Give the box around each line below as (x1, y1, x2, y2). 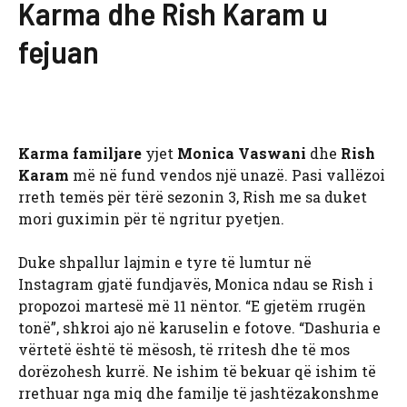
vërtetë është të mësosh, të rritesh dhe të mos (18, 340, 350, 360)
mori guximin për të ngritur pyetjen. (18, 209, 284, 229)
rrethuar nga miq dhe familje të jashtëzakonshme (18, 383, 379, 403)
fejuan (18, 32, 99, 71)
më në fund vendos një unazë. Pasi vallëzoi (69, 165, 385, 185)
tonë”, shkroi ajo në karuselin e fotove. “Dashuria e (18, 318, 381, 338)
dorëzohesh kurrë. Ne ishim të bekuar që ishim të (18, 362, 376, 382)
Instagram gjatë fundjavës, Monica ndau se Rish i (18, 274, 373, 294)
